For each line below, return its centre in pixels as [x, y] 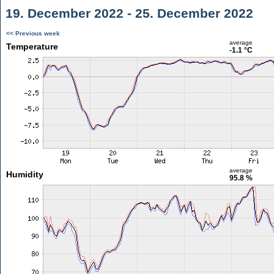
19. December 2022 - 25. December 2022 [128, 13]
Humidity [24, 174]
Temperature [32, 46]
